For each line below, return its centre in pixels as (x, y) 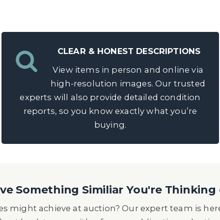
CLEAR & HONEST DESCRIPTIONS (129, 51)
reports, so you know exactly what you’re (110, 111)
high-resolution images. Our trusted (128, 83)
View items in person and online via (128, 70)
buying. (110, 125)
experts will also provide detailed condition (110, 97)
